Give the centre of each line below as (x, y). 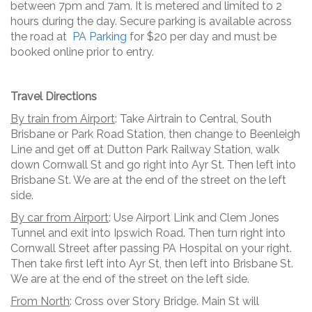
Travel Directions (54, 97)
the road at (41, 37)
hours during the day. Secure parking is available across (151, 22)
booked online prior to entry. (84, 52)
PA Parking (100, 37)
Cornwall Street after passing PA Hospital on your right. (151, 249)
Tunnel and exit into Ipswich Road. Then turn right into (148, 233)
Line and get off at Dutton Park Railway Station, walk (145, 150)
